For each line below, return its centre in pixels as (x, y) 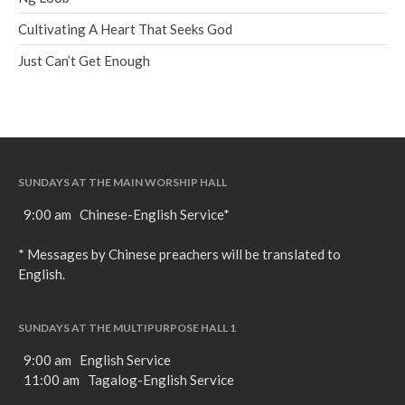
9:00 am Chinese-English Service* (124, 214)
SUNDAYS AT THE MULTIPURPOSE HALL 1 (127, 327)
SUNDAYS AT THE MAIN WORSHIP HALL (122, 182)
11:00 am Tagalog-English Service (129, 379)
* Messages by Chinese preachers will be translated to (179, 254)
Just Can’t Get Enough (84, 61)
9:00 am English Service (97, 359)
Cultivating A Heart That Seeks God (125, 29)
